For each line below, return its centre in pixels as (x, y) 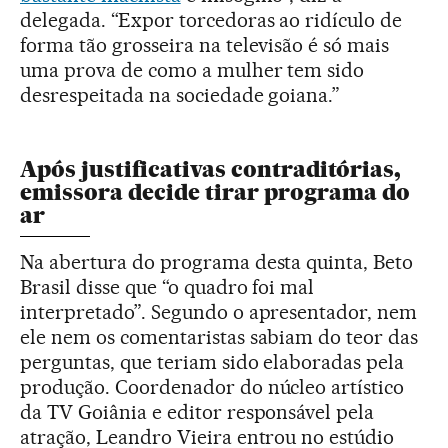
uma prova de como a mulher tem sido (192, 69)
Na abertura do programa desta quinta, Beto (217, 261)
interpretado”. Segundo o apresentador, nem (219, 311)
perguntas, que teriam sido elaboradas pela (212, 361)
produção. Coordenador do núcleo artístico (212, 386)
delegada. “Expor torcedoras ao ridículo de (211, 19)
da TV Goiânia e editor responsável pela (197, 411)
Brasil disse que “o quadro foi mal (167, 286)
